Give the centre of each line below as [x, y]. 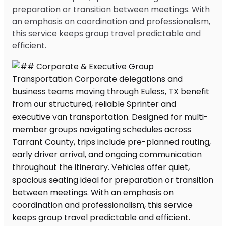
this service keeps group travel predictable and [106, 33]
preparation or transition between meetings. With [111, 9]
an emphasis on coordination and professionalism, [111, 21]
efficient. [29, 45]
